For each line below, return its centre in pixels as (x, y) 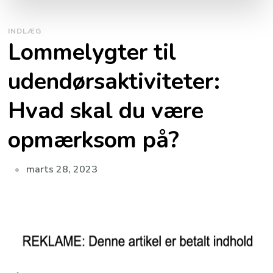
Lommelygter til (92, 52)
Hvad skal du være (106, 111)
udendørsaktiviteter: (114, 82)
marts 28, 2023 (62, 170)
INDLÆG (25, 31)
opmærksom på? (94, 140)
